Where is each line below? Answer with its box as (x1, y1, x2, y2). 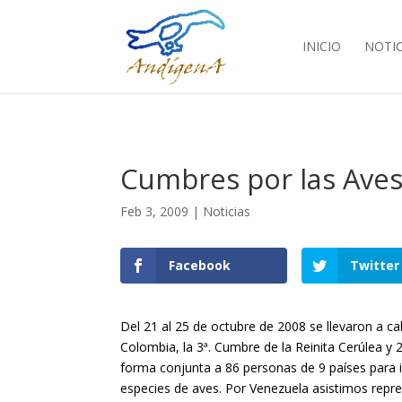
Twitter (350, 257, 400, 275)
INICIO (301, 38, 341, 55)
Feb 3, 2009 (120, 202, 189, 220)
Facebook (169, 257, 232, 275)
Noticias (203, 202, 251, 220)
